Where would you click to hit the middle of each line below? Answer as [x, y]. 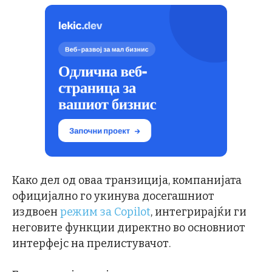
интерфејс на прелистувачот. [91, 243]
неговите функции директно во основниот [129, 227]
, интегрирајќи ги [199, 212]
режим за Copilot [105, 212]
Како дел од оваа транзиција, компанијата [127, 180]
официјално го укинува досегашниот [113, 196]
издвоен [36, 212]
